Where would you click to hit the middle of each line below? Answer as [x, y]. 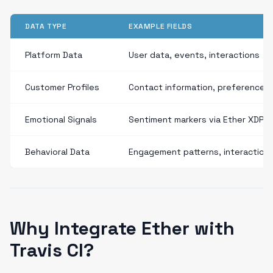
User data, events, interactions [194, 55]
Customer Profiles [62, 87]
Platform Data [54, 55]
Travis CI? [52, 250]
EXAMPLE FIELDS [161, 26]
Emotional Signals [61, 119]
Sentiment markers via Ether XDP [196, 119]
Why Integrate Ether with [122, 228]
